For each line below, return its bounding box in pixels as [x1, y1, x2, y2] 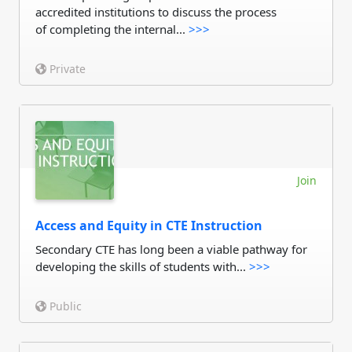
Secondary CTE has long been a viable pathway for [35, 241, 307, 257]
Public [46, 299, 82, 313]
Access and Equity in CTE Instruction [35, 217, 262, 234]
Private [46, 61, 86, 76]
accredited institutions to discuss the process [35, 4, 277, 20]
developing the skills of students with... [35, 258, 249, 274]
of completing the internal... [35, 21, 189, 37]
